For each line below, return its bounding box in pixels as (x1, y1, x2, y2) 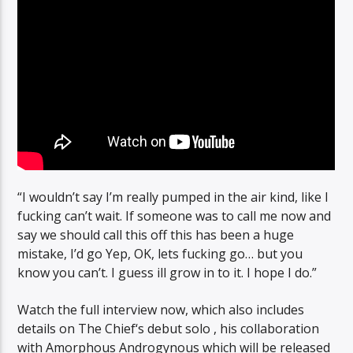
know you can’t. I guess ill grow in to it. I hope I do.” (17, 264, 318, 282)
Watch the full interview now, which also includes (17, 300, 305, 318)
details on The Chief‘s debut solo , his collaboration (17, 319, 320, 337)
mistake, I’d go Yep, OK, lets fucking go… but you (17, 245, 303, 263)
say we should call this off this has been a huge (17, 226, 295, 244)
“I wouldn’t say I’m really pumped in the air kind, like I (17, 188, 329, 206)
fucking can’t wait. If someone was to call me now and (17, 207, 332, 225)
